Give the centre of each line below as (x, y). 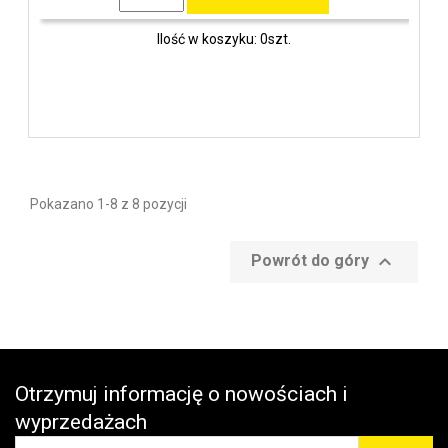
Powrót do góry (312, 261)
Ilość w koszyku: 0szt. (224, 38)
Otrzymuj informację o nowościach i (181, 394)
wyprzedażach (81, 422)
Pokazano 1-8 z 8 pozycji (108, 204)
